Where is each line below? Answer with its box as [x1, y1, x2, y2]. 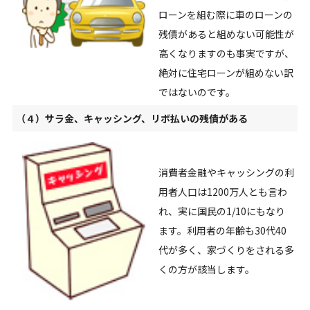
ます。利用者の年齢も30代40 [158, 224, 286, 238]
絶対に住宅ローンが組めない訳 [158, 66, 293, 80]
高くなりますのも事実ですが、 [158, 46, 294, 61]
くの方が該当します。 [158, 262, 255, 277]
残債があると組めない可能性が [158, 27, 294, 42]
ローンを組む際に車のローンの [158, 8, 293, 22]
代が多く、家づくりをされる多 [158, 243, 294, 257]
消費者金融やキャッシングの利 [158, 165, 294, 180]
